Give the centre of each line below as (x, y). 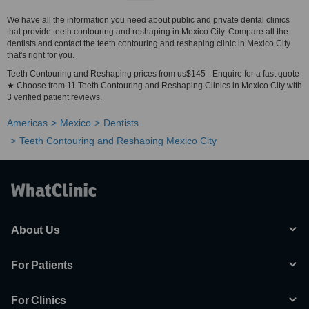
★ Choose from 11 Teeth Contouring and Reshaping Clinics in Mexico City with (154, 86)
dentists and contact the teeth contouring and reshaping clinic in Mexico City (149, 43)
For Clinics (39, 300)
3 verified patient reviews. (54, 97)
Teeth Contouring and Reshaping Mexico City (118, 141)
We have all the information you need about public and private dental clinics (148, 20)
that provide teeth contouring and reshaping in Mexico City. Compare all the (148, 32)
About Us (36, 230)
